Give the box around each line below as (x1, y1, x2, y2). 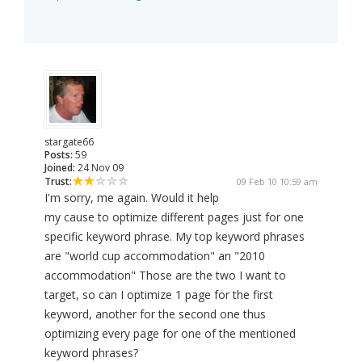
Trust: (44, 175, 72, 189)
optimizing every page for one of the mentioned (44, 326, 296, 342)
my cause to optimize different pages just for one (44, 209, 304, 225)
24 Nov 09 (75, 161, 124, 175)
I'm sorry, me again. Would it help (44, 190, 219, 206)
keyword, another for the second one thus (44, 306, 266, 322)
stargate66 (44, 135, 94, 149)
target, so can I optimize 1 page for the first (44, 287, 273, 303)
